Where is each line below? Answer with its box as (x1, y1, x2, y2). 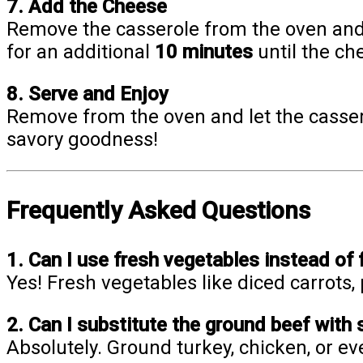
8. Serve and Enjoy (6, 83, 169, 106)
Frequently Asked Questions (6, 196, 310, 225)
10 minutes (155, 41, 253, 64)
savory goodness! (6, 128, 158, 152)
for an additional (6, 41, 155, 64)
